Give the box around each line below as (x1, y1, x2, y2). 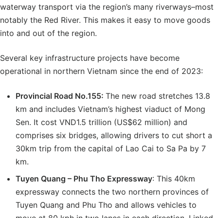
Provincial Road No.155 (16, 91, 101, 101)
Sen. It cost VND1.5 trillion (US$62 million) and (16, 117, 187, 127)
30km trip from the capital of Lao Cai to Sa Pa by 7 (16, 144, 206, 153)
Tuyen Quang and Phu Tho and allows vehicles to (16, 200, 197, 210)
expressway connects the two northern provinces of (16, 187, 209, 197)
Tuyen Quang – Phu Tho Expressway (16, 174, 152, 183)
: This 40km (152, 174, 195, 183)
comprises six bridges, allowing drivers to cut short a (16, 130, 212, 140)
